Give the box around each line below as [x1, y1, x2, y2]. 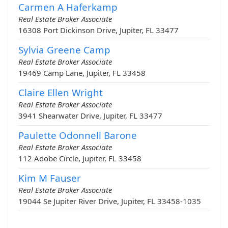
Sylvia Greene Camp [18, 43, 110, 56]
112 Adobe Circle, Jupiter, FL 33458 [18, 153, 141, 164]
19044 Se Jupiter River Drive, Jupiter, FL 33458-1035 [18, 196, 201, 207]
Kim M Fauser [18, 172, 81, 185]
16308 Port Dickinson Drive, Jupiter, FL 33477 [18, 25, 179, 36]
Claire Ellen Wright [18, 86, 103, 99]
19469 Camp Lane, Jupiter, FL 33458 [18, 68, 146, 78]
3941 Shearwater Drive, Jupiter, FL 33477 [18, 110, 162, 121]
